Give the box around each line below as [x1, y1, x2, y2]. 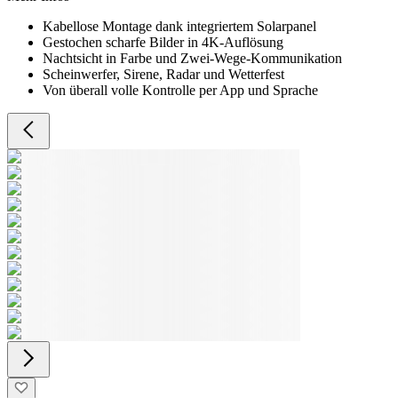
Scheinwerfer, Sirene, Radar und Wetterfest [43, 67, 284, 82]
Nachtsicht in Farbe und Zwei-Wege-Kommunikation [43, 51, 342, 66]
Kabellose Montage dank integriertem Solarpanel [43, 19, 316, 34]
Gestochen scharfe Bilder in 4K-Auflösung [43, 35, 283, 50]
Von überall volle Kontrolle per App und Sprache [43, 83, 318, 98]
